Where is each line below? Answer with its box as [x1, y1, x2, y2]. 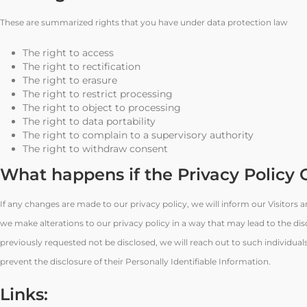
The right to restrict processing [22, 88, 173, 100]
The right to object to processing [22, 101, 181, 114]
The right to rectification [22, 60, 140, 73]
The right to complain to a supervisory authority [22, 129, 254, 141]
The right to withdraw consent [22, 143, 168, 155]
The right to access [22, 47, 114, 59]
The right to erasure [22, 74, 117, 86]
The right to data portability [22, 115, 156, 127]
